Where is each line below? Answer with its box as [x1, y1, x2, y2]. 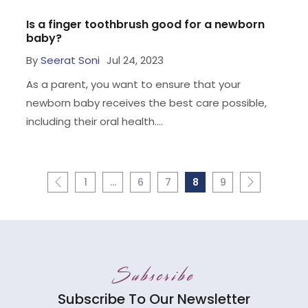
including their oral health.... [25, 113, 163, 129]
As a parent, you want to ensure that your [25, 76, 241, 91]
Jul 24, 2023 [106, 52, 164, 67]
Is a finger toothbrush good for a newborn [25, 16, 265, 32]
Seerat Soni [40, 52, 100, 67]
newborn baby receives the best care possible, [25, 95, 267, 110]
